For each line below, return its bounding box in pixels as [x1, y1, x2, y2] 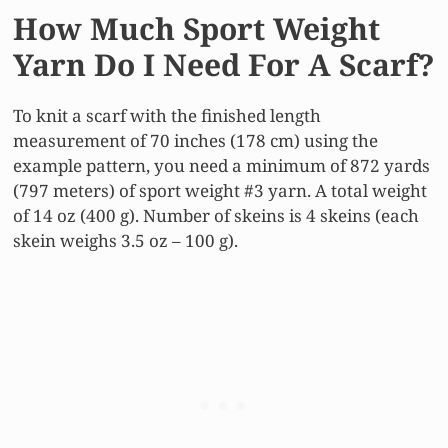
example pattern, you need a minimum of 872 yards [13, 154, 430, 178]
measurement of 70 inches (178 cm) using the [13, 129, 378, 153]
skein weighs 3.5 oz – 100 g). [13, 229, 238, 253]
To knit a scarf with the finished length [13, 104, 321, 128]
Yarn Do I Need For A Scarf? [13, 44, 435, 86]
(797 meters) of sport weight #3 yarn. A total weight [13, 179, 427, 203]
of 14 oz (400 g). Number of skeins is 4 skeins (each [13, 204, 419, 228]
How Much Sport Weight [13, 8, 380, 50]
